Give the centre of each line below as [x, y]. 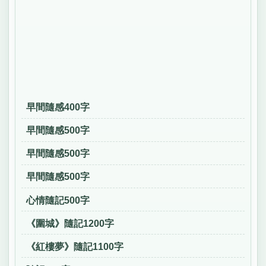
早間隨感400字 [58, 107]
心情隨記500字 [58, 200]
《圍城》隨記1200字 [70, 223]
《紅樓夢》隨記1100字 [75, 246]
